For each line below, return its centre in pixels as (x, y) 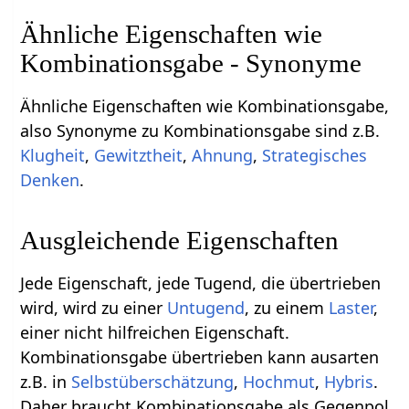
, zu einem (287, 307)
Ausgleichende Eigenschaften (180, 240)
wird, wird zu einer (94, 307)
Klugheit (53, 155)
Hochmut (279, 381)
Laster (351, 307)
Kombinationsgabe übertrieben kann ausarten (200, 357)
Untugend (206, 307)
